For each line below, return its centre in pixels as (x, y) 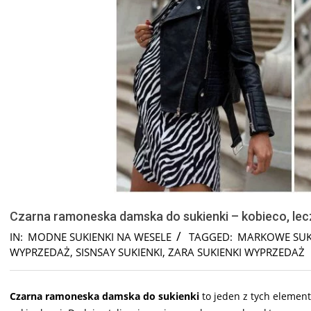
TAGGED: (211, 237)
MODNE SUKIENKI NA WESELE (100, 237)
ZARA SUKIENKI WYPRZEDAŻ (236, 252)
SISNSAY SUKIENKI (119, 252)
